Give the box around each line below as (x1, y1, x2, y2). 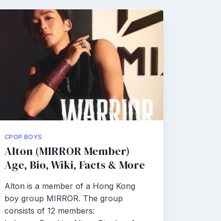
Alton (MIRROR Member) (4, 144, 130, 159)
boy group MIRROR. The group (4, 193, 123, 203)
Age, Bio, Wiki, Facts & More (4, 157, 145, 173)
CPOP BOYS (4, 133, 42, 141)
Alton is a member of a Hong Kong (4, 181, 135, 191)
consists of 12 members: (4, 206, 95, 216)
